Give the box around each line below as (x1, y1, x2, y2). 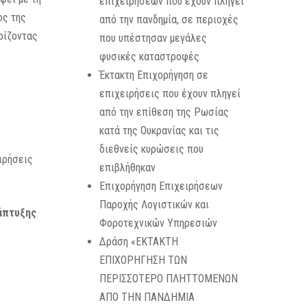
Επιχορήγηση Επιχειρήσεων (99, 180, 223, 193)
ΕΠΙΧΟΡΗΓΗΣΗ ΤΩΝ (99, 254, 187, 267)
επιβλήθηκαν (99, 161, 156, 174)
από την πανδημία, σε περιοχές (99, 13, 238, 26)
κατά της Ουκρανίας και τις (99, 124, 219, 137)
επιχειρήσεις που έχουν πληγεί (99, 87, 241, 100)
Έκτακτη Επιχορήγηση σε (99, 69, 208, 82)
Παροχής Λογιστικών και (99, 198, 209, 211)
